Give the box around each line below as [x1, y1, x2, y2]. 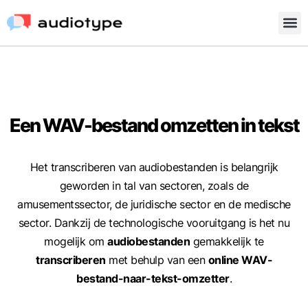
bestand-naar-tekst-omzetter [76, 271, 230, 285]
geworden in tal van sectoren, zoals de [59, 178, 249, 192]
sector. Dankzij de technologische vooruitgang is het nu [18, 215, 290, 230]
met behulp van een [105, 252, 208, 267]
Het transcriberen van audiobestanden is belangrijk [30, 159, 278, 174]
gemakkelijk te [190, 234, 264, 248]
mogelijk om [44, 234, 108, 248]
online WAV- [208, 252, 272, 267]
